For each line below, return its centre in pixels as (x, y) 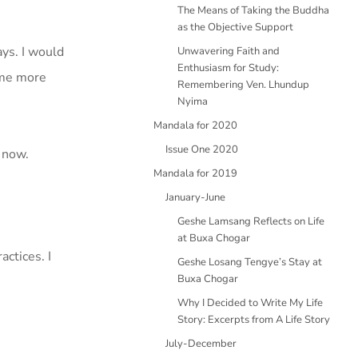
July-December (201, 344)
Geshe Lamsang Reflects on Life (251, 221)
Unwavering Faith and (229, 51)
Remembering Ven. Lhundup (243, 85)
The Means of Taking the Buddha (253, 10)
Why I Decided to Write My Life (250, 303)
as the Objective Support (235, 27)
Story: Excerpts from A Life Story (254, 320)
